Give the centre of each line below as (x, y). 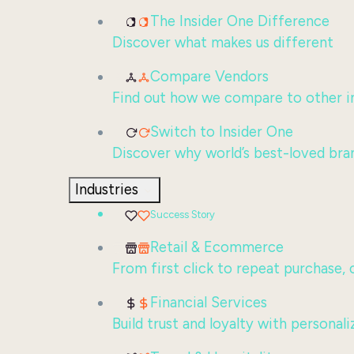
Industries (107, 190)
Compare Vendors (209, 77)
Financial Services (209, 303)
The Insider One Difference (240, 21)
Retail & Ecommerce (217, 247)
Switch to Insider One (222, 132)
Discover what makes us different (223, 43)
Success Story (183, 215)
